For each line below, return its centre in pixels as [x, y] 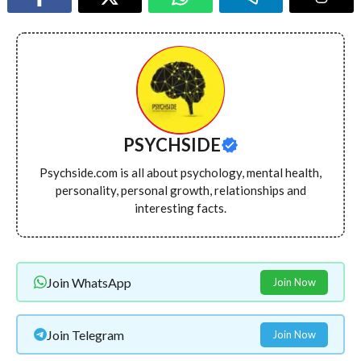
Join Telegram [85, 334]
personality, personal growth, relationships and [180, 190]
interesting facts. [180, 207]
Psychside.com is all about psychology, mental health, [180, 172]
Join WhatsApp [89, 282]
